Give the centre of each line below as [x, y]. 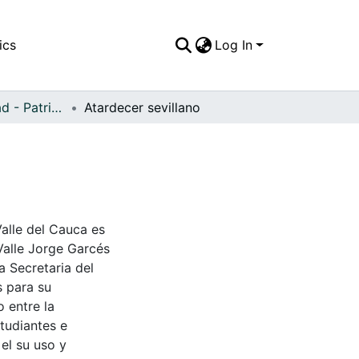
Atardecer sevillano [142, 107]
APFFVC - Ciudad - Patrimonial [56, 107]
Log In [234, 45]
